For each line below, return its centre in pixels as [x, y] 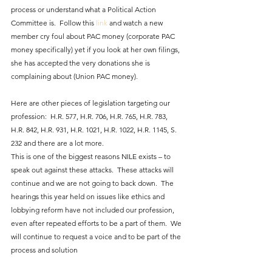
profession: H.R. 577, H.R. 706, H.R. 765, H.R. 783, [90, 117]
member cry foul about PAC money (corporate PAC [94, 36]
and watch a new [136, 23]
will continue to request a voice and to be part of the [97, 237]
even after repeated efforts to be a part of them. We [97, 223]
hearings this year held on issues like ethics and [89, 197]
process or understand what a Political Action [84, 10]
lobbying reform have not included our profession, [93, 210]
